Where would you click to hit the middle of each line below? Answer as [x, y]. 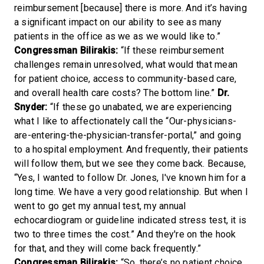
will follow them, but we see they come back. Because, [130, 163]
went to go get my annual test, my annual [100, 206]
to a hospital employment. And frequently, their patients [131, 149]
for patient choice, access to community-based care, [126, 78]
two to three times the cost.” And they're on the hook [125, 234]
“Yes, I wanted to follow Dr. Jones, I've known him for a [130, 177]
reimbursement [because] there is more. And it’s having [131, 8]
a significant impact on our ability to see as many [118, 22]
